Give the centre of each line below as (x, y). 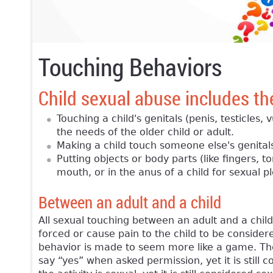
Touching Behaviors (130, 67)
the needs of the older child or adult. (145, 132)
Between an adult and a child (130, 202)
